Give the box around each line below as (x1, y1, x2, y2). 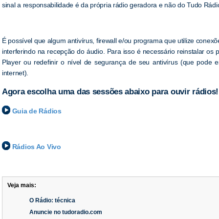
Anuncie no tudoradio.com (29, 209, 102, 216)
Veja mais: (7, 182, 36, 189)
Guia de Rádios (12, 107, 62, 115)
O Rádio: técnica (29, 197, 75, 204)
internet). (2, 69, 29, 77)
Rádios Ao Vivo (12, 142, 61, 151)
